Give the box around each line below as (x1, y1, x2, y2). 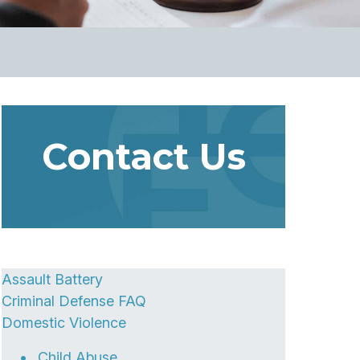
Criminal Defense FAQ (2, 292, 147, 309)
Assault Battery (2, 271, 104, 288)
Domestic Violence (2, 314, 127, 331)
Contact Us (41, 134, 246, 178)
